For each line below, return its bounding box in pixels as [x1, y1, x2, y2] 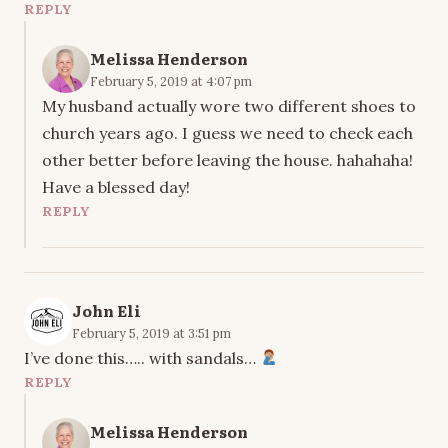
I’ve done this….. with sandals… [24, 347, 260, 368]
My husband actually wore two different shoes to [42, 95, 416, 116]
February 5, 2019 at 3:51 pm [72, 324, 231, 341]
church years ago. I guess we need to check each [42, 122, 413, 143]
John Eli [72, 298, 141, 322]
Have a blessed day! [42, 176, 190, 197]
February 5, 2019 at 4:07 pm [90, 72, 252, 89]
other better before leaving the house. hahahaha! [42, 149, 413, 170]
